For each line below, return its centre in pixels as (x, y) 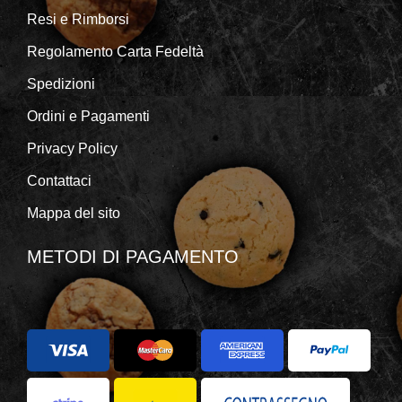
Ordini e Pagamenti (88, 116)
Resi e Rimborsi (78, 19)
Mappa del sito (74, 213)
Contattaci (59, 180)
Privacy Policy (72, 148)
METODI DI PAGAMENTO (133, 256)
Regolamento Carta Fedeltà (115, 51)
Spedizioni (61, 83)
